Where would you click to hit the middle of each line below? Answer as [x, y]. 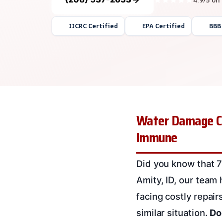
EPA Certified [163, 26]
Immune [157, 138]
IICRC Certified [93, 26]
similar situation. [173, 212]
